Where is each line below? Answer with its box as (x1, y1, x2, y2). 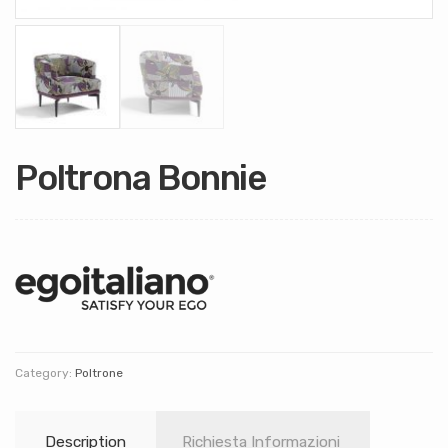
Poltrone (75, 366, 123, 381)
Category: (15, 366, 75, 381)
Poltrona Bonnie (15, 157, 266, 200)
